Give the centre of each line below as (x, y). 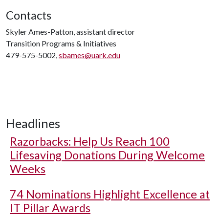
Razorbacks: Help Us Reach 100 (90, 141)
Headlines (33, 123)
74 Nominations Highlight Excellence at (110, 194)
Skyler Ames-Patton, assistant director (70, 32)
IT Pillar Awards (50, 208)
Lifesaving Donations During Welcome (107, 155)
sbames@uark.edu (89, 55)
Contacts (29, 15)
